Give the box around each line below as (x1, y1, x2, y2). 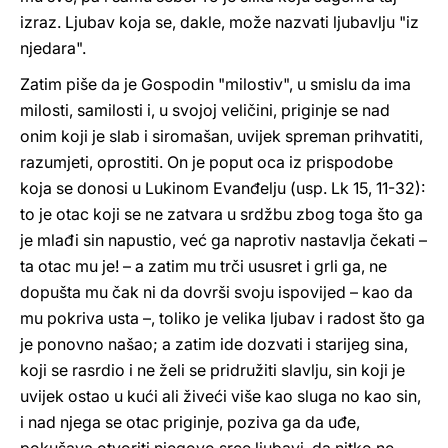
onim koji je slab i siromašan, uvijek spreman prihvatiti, (20, 126, 423, 146)
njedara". (20, 38, 86, 58)
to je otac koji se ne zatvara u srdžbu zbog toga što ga (20, 204, 423, 224)
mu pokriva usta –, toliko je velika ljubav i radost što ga (20, 308, 425, 328)
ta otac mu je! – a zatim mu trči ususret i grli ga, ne (20, 256, 387, 276)
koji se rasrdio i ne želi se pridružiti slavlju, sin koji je (20, 360, 405, 380)
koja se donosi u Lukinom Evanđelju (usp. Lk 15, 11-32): (20, 178, 425, 198)
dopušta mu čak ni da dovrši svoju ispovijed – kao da (20, 282, 413, 302)
